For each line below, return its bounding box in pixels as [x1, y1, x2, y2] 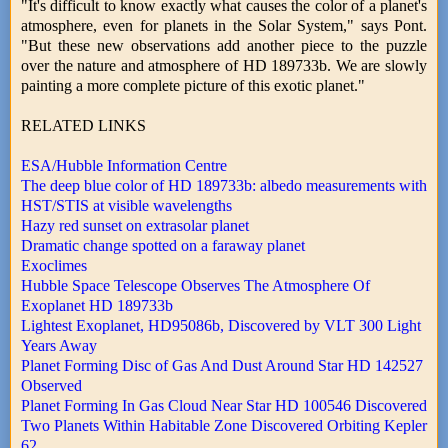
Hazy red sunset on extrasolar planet [21, 216, 249, 234]
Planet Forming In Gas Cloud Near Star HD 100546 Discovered [21, 396, 427, 414]
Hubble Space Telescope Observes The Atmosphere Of [21, 276, 370, 294]
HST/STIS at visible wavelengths [21, 196, 232, 214]
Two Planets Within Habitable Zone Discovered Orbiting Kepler [21, 416, 427, 434]
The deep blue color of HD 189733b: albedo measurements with [21, 176, 427, 194]
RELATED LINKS [21, 116, 146, 134]
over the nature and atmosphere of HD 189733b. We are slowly [21, 56, 427, 74]
